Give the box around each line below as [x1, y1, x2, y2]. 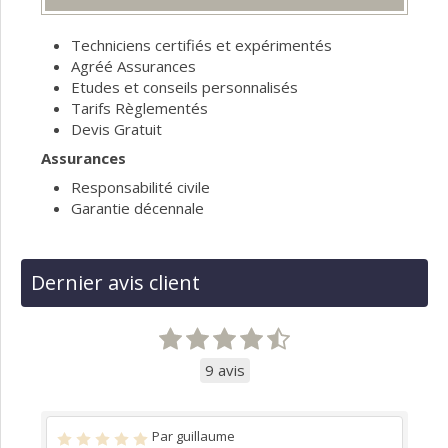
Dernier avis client [31, 269, 200, 297]
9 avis [204, 360, 245, 381]
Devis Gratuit [71, 119, 162, 140]
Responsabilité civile [71, 177, 210, 198]
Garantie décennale [71, 198, 204, 219]
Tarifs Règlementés [71, 98, 208, 119]
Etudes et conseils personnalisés [71, 77, 298, 98]
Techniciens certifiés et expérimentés [71, 35, 332, 56]
